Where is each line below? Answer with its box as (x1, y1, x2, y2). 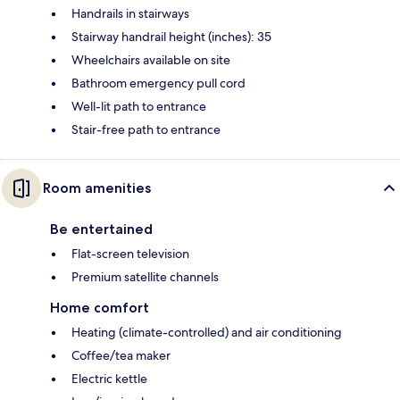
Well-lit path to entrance (71, 97, 206, 114)
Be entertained (50, 220, 153, 237)
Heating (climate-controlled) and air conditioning (71, 323, 342, 340)
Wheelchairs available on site (71, 51, 230, 68)
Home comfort (50, 298, 149, 316)
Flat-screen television (71, 245, 189, 262)
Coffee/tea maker (71, 346, 171, 363)
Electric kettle (71, 370, 147, 387)
